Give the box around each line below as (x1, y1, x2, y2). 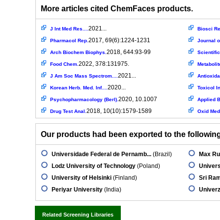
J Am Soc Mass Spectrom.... (50, 73, 118, 79)
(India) (103, 186, 121, 193)
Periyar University (52, 186, 103, 193)
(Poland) (136, 163, 160, 169)
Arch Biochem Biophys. (50, 50, 107, 55)
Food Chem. (50, 61, 79, 67)
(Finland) (111, 174, 137, 181)
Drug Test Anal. (50, 109, 86, 114)
